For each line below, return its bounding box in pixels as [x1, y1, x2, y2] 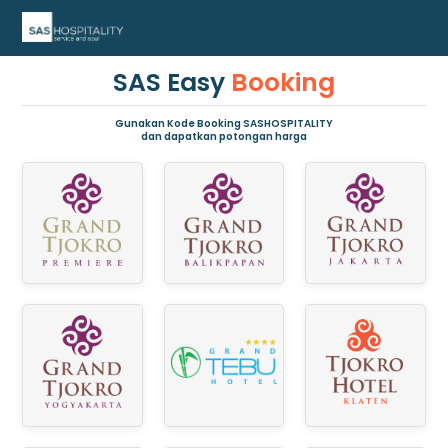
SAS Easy [113, 65, 225, 100]
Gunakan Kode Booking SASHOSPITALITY [115, 116, 333, 131]
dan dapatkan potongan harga [141, 129, 307, 144]
